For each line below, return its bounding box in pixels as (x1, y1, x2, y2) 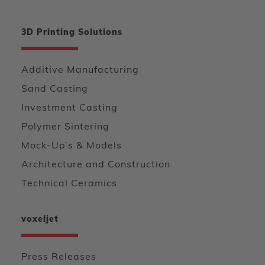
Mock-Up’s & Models (21, 141, 122, 151)
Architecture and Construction (21, 160, 170, 170)
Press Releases (21, 253, 96, 262)
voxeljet (21, 215, 59, 224)
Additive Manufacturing (21, 66, 139, 75)
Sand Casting (21, 85, 88, 94)
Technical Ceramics (21, 179, 117, 189)
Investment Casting (21, 104, 118, 113)
